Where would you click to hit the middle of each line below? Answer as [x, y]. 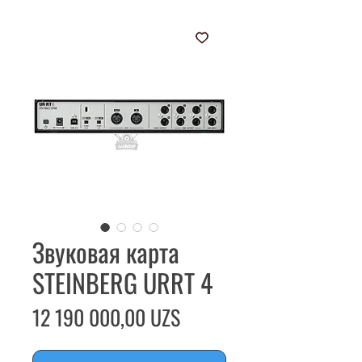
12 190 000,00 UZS [106, 317]
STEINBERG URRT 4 [122, 282]
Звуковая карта [106, 252]
